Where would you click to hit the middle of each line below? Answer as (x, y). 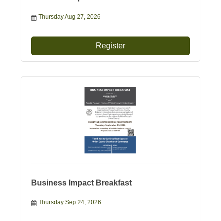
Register (110, 46)
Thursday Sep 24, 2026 (70, 203)
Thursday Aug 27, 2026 (69, 17)
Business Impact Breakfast (81, 183)
